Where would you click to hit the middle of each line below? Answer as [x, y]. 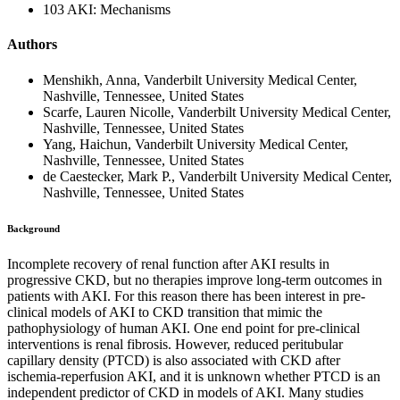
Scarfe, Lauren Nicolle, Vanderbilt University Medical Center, [217, 112]
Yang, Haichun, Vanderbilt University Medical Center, [196, 144]
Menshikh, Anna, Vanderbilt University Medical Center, [200, 79]
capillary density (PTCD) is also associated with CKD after [174, 360]
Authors [32, 45]
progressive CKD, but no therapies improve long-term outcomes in [195, 279]
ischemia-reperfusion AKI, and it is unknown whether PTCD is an [194, 376]
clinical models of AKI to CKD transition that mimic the [165, 312]
